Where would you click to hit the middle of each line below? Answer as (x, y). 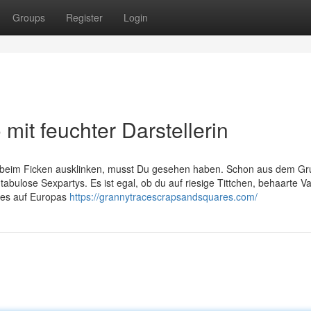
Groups (29, 17)
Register (84, 17)
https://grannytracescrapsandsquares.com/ (163, 196)
